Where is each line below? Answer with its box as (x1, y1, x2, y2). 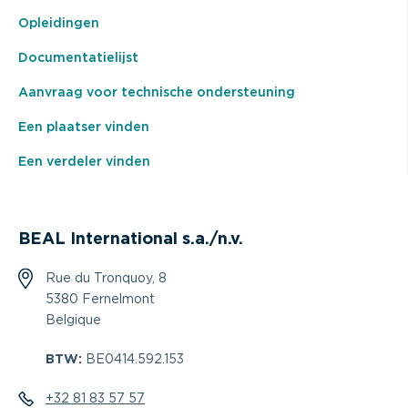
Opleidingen (18, 16, 99, 30)
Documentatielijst (18, 51, 138, 65)
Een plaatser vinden (18, 120, 149, 134)
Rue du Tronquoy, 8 (46, 271, 167, 285)
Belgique (46, 313, 101, 327)
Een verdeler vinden (18, 155, 150, 168)
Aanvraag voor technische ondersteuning (18, 86, 295, 99)
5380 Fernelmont (46, 292, 155, 306)
